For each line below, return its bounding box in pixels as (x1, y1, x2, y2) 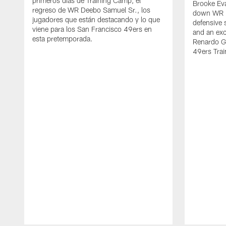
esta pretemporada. (32, 34, 93, 43)
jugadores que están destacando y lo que (32, 15, 160, 24)
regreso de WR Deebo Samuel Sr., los (32, 6, 150, 15)
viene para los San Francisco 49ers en (32, 25, 152, 34)
